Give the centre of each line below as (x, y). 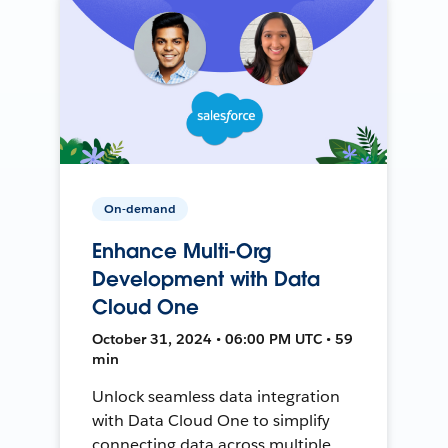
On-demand (140, 208)
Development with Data (206, 278)
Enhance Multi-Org (182, 250)
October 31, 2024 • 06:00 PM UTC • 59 (223, 338)
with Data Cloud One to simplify (211, 420)
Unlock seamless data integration (216, 396)
